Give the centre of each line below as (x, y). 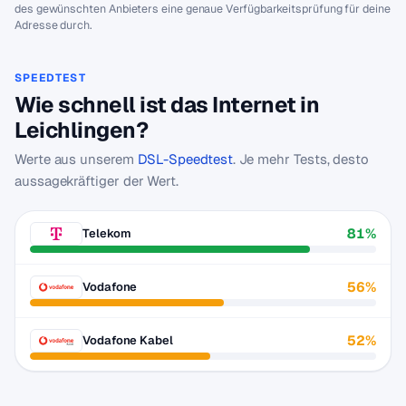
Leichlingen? (82, 130)
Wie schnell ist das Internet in (167, 105)
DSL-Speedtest (185, 159)
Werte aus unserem (76, 159)
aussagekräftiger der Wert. (97, 181)
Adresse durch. (53, 25)
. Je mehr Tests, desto (301, 159)
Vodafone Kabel (128, 340)
